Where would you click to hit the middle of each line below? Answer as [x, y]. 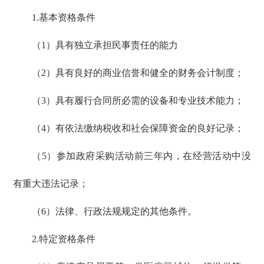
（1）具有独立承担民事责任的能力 [105, 45]
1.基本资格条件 [64, 18]
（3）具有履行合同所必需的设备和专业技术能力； [138, 101]
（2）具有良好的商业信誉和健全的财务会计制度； [138, 73]
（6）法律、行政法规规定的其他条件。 [115, 212]
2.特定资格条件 [64, 239]
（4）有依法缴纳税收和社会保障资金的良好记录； [138, 128]
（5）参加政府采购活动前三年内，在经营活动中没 [141, 156]
